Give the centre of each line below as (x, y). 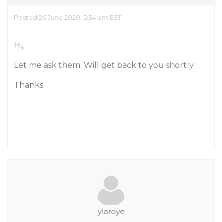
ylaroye (111, 211)
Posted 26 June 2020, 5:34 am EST (68, 17)
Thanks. (29, 85)
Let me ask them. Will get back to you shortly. (104, 65)
